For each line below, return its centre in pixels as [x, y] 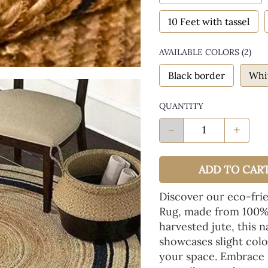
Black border [197, 75]
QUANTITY [181, 106]
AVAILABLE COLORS [199, 52]
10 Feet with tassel [209, 22]
